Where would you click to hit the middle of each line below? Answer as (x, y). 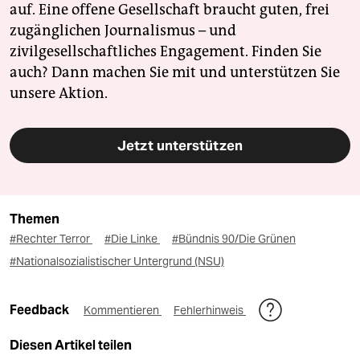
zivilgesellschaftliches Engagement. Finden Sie (166, 51)
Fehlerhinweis (210, 310)
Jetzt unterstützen (180, 145)
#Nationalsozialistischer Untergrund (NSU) (117, 261)
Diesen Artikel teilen (71, 345)
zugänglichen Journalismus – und (123, 30)
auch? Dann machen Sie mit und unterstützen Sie (175, 72)
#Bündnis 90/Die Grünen (234, 238)
